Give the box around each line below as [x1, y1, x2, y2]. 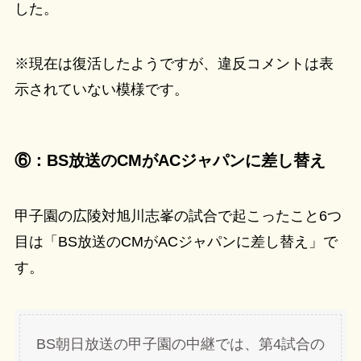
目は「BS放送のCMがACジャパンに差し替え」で [14, 234, 338, 251]
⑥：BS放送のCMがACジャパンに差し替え [14, 151, 326, 169]
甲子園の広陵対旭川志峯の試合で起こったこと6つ [14, 208, 342, 225]
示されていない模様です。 [14, 81, 189, 98]
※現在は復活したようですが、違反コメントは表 [14, 55, 334, 72]
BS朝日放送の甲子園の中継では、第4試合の [35, 335, 325, 352]
